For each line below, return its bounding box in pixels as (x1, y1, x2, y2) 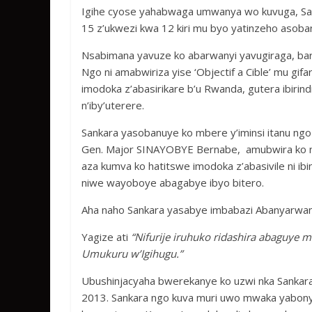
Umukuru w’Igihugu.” (81, 247, 182, 260)
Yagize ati (81, 230, 131, 244)
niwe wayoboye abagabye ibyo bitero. (81, 175, 264, 189)
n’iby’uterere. (81, 98, 144, 112)
